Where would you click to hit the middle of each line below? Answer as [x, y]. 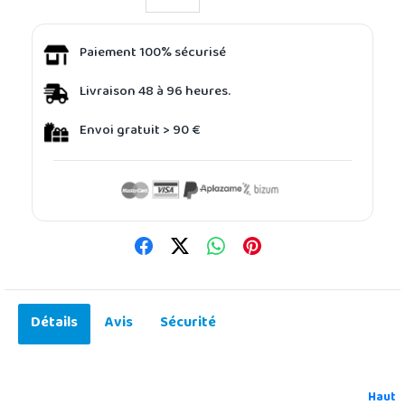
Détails [54, 323]
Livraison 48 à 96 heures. [155, 93]
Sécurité [188, 323]
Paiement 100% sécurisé [153, 54]
